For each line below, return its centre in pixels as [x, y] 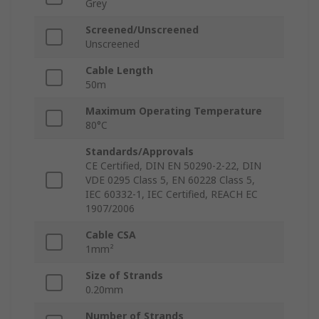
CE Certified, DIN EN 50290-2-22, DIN [173, 166]
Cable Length [119, 70]
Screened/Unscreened [142, 30]
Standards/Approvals [140, 152]
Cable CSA [111, 235]
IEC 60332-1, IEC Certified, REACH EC [172, 194]
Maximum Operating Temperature [174, 111]
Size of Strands [124, 276]
